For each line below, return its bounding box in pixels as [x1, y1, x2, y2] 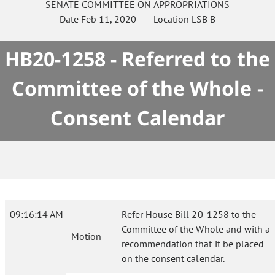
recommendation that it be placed [122, 238, 264, 250]
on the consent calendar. [122, 252, 225, 265]
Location [136, 13, 192, 25]
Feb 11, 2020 [80, 13, 137, 25]
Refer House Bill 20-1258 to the [122, 208, 256, 220]
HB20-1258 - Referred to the [5, 45, 270, 72]
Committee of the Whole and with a [122, 223, 270, 235]
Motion [71, 230, 101, 242]
